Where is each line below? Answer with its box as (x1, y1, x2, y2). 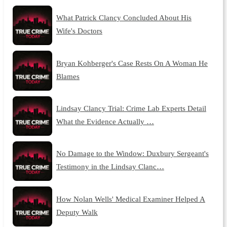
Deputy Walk (56, 207, 98, 216)
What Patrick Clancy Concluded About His (56, 13, 192, 22)
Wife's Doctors (56, 26, 102, 35)
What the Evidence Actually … (56, 117, 154, 126)
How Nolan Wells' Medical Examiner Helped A (56, 194, 205, 203)
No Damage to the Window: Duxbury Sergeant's (56, 149, 209, 158)
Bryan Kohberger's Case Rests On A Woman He (56, 58, 208, 67)
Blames (56, 71, 80, 81)
